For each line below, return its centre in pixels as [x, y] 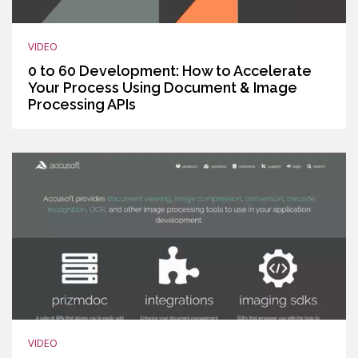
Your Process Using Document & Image [163, 87]
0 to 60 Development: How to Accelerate [170, 70]
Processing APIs [82, 104]
